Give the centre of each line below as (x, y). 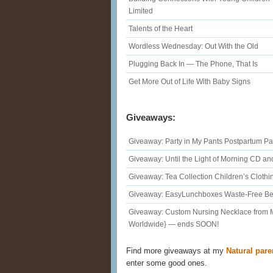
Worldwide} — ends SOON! (174, 225)
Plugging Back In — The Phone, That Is (193, 64)
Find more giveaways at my (176, 251)
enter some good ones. (167, 263)
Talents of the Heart (161, 28)
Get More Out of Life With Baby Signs (190, 81)
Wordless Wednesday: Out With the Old (193, 46)
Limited (141, 11)
